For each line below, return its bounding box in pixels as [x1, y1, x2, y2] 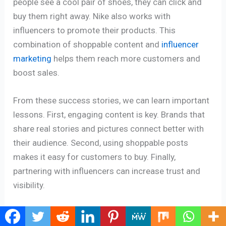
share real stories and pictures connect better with [13, 124, 204, 134]
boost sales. [13, 67, 60, 78]
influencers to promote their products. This [13, 25, 176, 35]
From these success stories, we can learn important [13, 95, 210, 106]
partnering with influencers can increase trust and [13, 166, 201, 177]
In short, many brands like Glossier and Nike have [13, 208, 198, 218]
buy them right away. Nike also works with [13, 11, 171, 21]
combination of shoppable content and [13, 39, 162, 49]
